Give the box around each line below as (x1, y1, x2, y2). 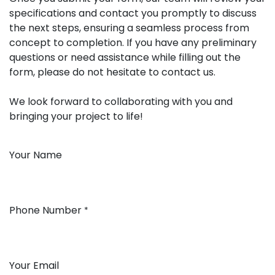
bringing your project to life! (9, 109, 143, 123)
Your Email (9, 258, 59, 273)
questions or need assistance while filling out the (9, 50, 241, 64)
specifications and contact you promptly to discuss (9, 6, 257, 20)
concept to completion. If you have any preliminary (9, 35, 257, 50)
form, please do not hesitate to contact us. (9, 64, 215, 79)
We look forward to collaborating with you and (9, 94, 233, 109)
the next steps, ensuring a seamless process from (9, 20, 249, 35)
